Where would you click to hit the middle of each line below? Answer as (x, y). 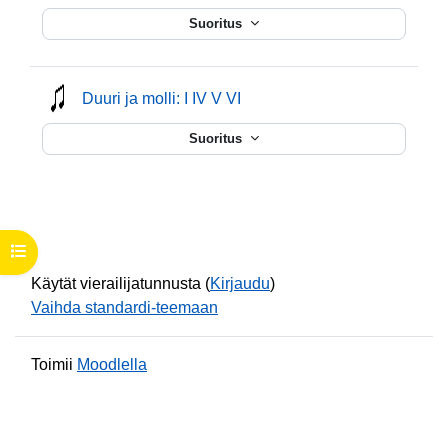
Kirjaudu (240, 283)
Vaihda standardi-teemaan (124, 307)
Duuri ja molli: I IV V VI (161, 98)
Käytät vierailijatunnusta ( (120, 283)
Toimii (54, 364)
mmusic (267, 97)
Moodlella (112, 364)
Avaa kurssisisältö (70, 251)
